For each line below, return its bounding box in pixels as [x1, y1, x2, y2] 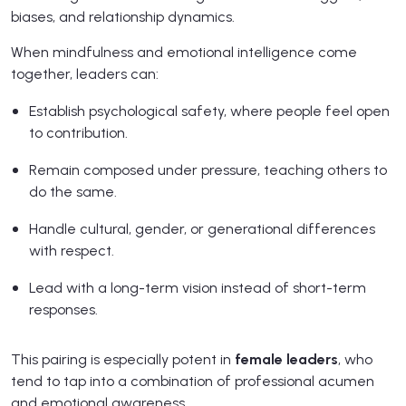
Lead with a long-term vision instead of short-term [29, 279, 366, 297]
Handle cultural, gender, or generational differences [29, 220, 375, 238]
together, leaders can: [11, 65, 159, 83]
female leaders [235, 351, 338, 369]
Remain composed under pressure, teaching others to [29, 161, 387, 179]
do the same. [29, 183, 117, 201]
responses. [29, 301, 98, 319]
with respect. [29, 242, 114, 260]
